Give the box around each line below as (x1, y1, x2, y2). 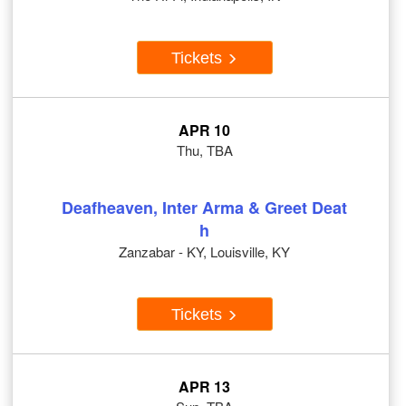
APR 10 (179, 120, 230, 141)
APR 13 (179, 376, 230, 398)
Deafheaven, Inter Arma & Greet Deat (62, 196, 347, 220)
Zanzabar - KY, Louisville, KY (119, 242, 290, 262)
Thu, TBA (176, 140, 233, 160)
